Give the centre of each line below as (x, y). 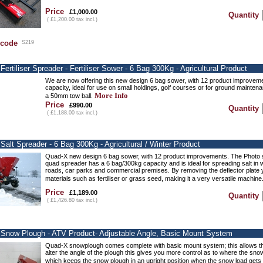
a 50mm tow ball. (70, 96)
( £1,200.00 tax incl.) (71, 19)
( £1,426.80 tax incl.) (71, 200)
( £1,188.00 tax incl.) (71, 113)
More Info (111, 95)
